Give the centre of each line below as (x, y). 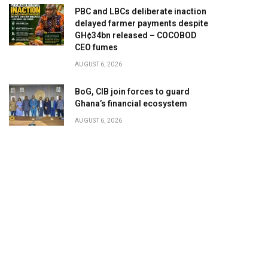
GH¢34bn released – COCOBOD (135, 35)
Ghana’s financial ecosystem (131, 103)
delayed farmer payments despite (141, 23)
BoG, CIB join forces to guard (132, 92)
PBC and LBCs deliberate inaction (141, 11)
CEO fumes (96, 47)
